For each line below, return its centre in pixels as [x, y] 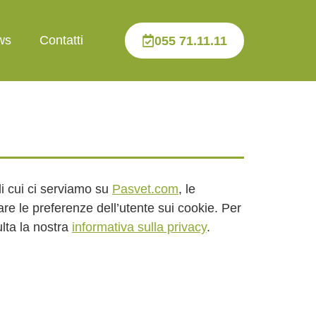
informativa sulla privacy [139, 227]
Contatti [61, 40]
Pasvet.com [145, 189]
